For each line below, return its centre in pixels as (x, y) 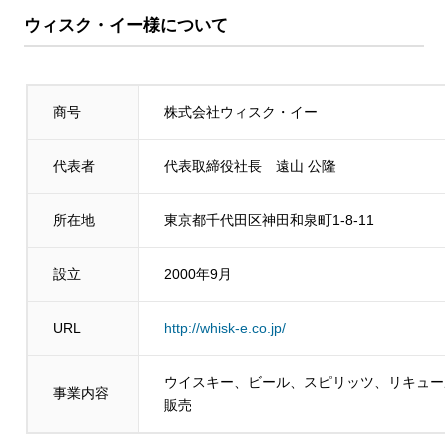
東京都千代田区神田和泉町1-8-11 (269, 219)
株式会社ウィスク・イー (241, 111)
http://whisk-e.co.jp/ (225, 327)
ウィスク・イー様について (125, 25)
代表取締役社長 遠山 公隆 (250, 165)
